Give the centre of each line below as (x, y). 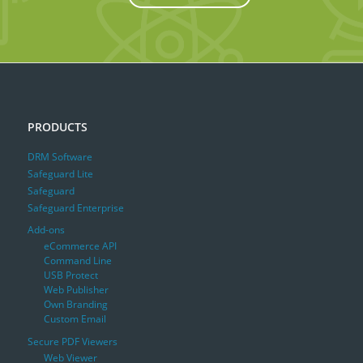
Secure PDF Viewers (72, 341)
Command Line (77, 260)
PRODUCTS (57, 127)
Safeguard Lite (60, 174)
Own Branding (75, 304)
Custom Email (75, 318)
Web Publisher (76, 289)
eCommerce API (80, 246)
